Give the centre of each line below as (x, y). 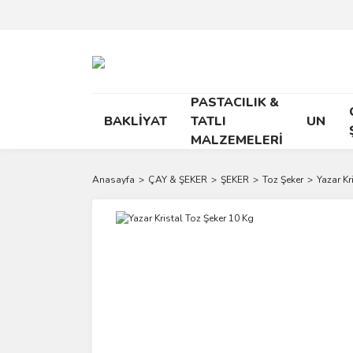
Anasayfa (113, 180)
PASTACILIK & (235, 102)
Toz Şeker (283, 180)
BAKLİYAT (136, 121)
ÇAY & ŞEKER (178, 180)
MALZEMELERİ (237, 140)
